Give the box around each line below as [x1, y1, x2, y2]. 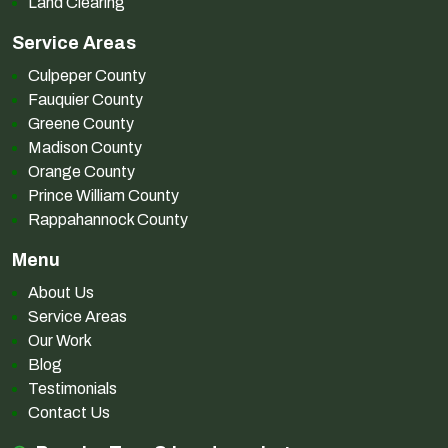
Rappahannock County [28, 211, 188, 229]
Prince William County [28, 187, 179, 205]
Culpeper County [28, 67, 146, 85]
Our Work [28, 332, 92, 350]
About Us [28, 284, 94, 302]
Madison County [28, 139, 142, 157]
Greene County [28, 115, 134, 133]
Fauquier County [28, 91, 143, 109]
